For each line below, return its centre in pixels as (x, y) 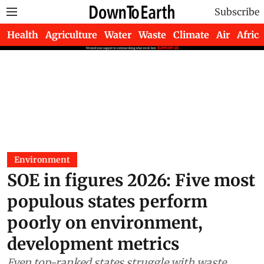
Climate (191, 35)
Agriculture (71, 35)
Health (23, 35)
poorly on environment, (105, 223)
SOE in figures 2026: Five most (131, 180)
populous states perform (107, 202)
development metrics (93, 244)
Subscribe (237, 12)
